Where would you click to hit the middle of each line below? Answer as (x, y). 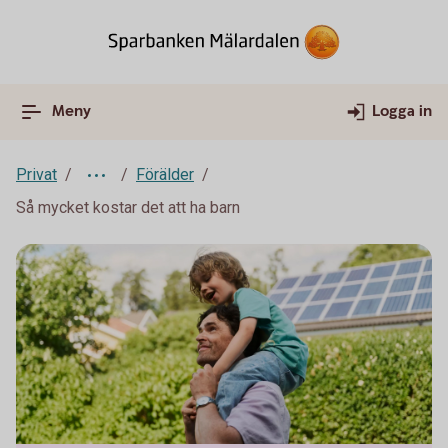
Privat (36, 174)
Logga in (402, 111)
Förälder (165, 174)
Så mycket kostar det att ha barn (128, 207)
